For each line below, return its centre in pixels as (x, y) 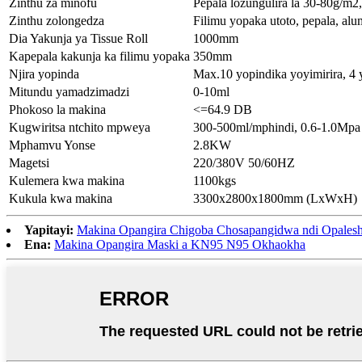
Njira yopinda (44, 74)
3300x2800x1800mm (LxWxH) (275, 199)
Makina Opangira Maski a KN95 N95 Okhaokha (180, 245)
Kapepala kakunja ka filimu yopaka (99, 57)
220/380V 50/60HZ (244, 163)
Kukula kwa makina (61, 199)
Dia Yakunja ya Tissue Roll (78, 39)
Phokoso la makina (57, 110)
